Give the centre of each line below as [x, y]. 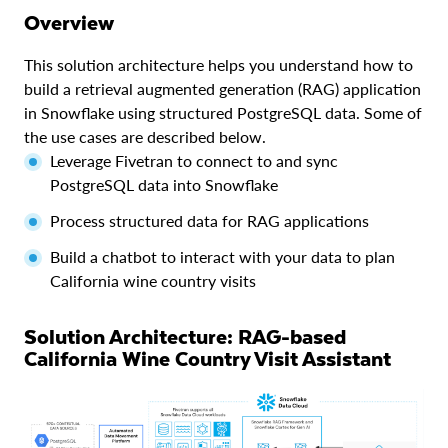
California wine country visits [153, 280]
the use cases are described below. [145, 136]
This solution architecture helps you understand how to [218, 64]
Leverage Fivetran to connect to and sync [194, 160]
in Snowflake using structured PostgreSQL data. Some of [223, 112]
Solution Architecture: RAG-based [30, 335]
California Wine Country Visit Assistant [207, 357]
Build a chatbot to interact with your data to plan [222, 256]
